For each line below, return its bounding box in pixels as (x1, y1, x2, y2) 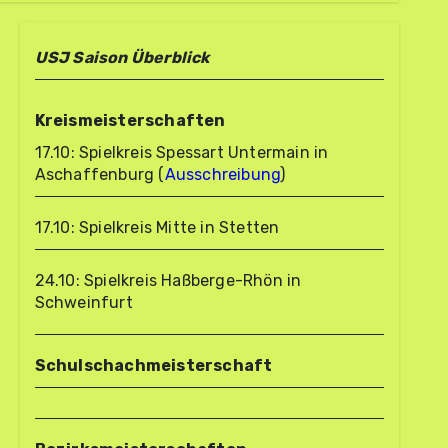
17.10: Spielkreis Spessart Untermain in (34, 143, 329, 162)
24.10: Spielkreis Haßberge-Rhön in (34, 271, 302, 290)
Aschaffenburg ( (34, 165, 165, 184)
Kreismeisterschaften (34, 111, 226, 130)
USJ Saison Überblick (34, 48, 210, 67)
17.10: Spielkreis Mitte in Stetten (34, 218, 280, 237)
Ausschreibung (164, 165, 281, 184)
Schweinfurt (34, 293, 133, 312)
